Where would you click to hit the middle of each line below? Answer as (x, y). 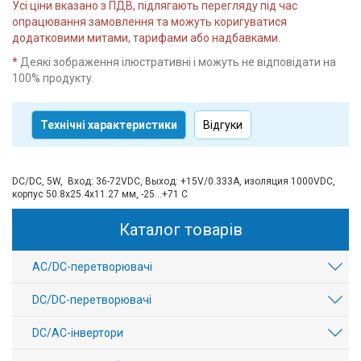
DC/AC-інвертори (78, 333)
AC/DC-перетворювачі (92, 267)
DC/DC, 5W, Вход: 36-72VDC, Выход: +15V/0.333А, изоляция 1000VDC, (174, 181)
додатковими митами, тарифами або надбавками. (146, 38)
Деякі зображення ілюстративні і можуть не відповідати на (178, 62)
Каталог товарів (180, 230)
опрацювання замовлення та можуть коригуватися (149, 22)
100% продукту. (53, 78)
